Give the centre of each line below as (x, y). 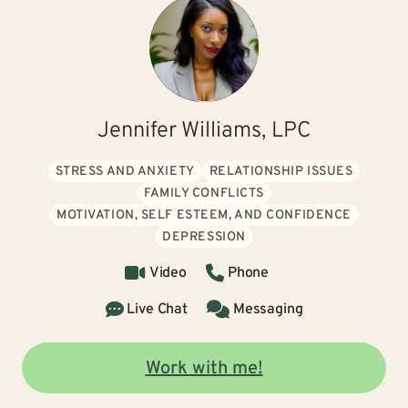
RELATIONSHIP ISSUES (281, 172)
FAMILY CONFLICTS (204, 194)
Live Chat (157, 310)
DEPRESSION (204, 237)
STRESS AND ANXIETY (125, 172)
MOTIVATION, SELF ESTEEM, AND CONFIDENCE (204, 215)
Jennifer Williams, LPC (204, 131)
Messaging (268, 310)
